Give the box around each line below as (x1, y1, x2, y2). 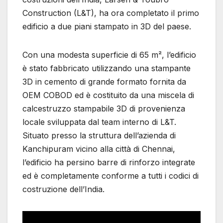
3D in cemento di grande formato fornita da (22, 77, 186, 87)
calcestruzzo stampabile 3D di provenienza (22, 104, 185, 114)
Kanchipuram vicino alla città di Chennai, (22, 144, 175, 154)
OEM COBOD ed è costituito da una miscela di (22, 90, 194, 101)
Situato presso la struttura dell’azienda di (22, 130, 176, 141)
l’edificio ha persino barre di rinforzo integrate (22, 157, 195, 168)
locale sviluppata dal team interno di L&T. (22, 117, 176, 127)
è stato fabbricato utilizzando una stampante (22, 63, 191, 74)
